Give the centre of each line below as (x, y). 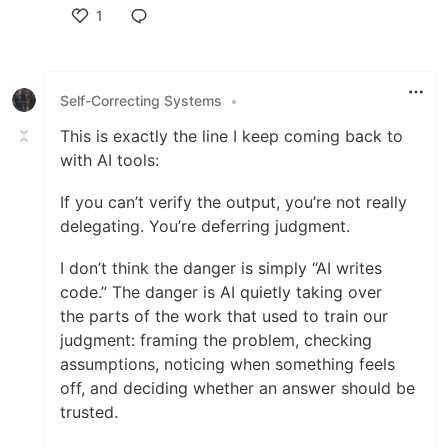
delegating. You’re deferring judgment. (205, 226)
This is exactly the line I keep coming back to (231, 136)
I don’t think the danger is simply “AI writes (221, 268)
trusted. (89, 412)
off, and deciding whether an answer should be (237, 388)
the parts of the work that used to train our (224, 316)
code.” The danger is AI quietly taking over (221, 292)
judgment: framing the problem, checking (216, 340)
